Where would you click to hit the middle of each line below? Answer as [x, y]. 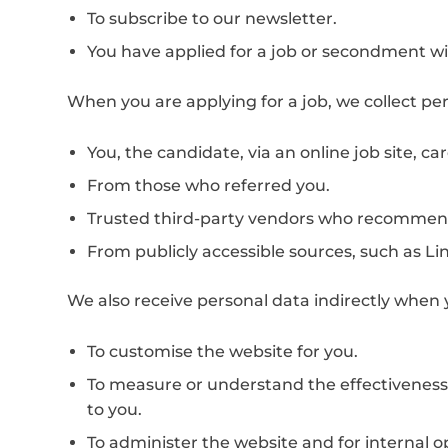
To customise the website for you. [222, 352]
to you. [114, 410]
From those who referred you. [208, 185]
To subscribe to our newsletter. [212, 18]
